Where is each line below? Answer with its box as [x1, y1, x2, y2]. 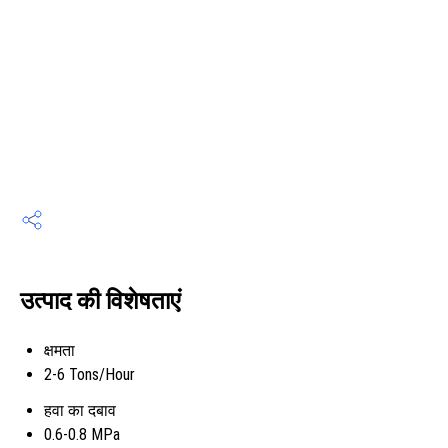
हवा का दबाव [44, 400, 116, 420]
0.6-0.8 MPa [44, 424, 120, 444]
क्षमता [44, 340, 75, 360]
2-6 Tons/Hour [44, 364, 135, 384]
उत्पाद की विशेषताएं [20, 287, 180, 316]
